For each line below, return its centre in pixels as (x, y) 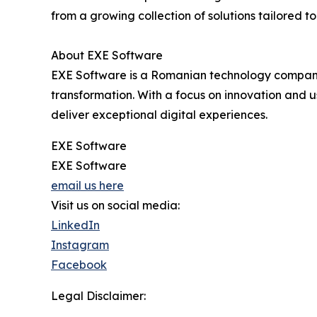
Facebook (79, 265)
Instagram (80, 245)
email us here (87, 186)
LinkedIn (75, 225)
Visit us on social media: (115, 206)
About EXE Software (107, 56)
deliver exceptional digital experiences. (159, 115)
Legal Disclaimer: (98, 296)
